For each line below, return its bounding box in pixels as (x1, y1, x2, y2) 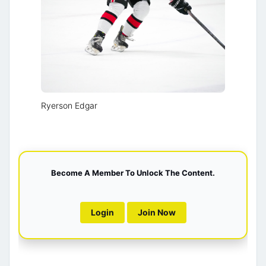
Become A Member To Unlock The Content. (51, 168, 215, 178)
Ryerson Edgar (41, 100, 97, 110)
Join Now (137, 207, 176, 217)
